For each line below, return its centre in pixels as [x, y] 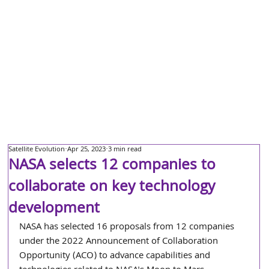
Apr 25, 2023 [87, 150]
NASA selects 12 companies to [112, 166]
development [54, 210]
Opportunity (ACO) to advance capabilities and [116, 256]
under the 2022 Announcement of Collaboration [120, 242]
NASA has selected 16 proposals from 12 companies [128, 228]
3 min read [125, 150]
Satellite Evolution [37, 150]
